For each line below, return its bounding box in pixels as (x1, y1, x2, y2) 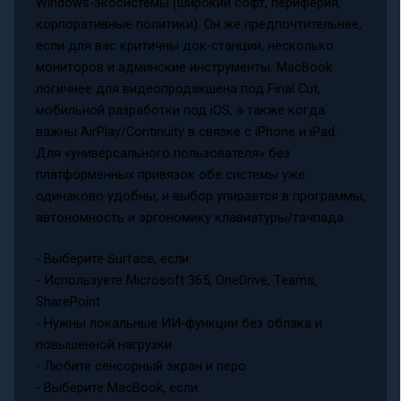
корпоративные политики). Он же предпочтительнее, (35, 16, 362, 33)
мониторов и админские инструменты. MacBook (35, 59, 332, 76)
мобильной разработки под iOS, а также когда (35, 102, 325, 119)
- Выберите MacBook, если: (35, 380, 200, 397)
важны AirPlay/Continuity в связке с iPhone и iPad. (35, 124, 337, 141)
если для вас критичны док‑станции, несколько (35, 38, 334, 55)
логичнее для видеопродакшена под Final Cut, (35, 81, 320, 98)
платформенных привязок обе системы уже (35, 166, 305, 183)
